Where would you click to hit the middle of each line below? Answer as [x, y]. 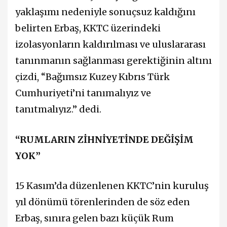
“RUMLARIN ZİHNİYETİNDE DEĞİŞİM [104, 139]
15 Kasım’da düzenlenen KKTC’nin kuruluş [112, 185]
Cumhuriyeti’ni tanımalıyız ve [83, 93]
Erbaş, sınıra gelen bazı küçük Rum [94, 218]
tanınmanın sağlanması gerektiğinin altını [113, 61]
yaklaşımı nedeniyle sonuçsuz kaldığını [105, 12]
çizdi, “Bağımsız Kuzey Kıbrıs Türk [92, 77]
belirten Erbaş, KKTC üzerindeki [88, 28]
